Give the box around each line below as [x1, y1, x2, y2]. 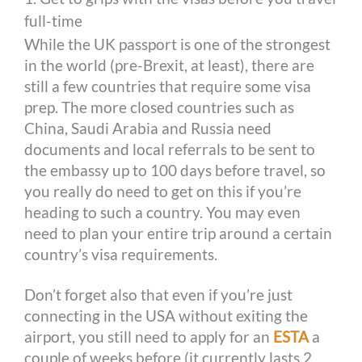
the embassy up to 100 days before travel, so [24, 161, 326, 180]
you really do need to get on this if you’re [24, 182, 302, 201]
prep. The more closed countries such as [24, 98, 295, 117]
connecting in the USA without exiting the [24, 306, 309, 326]
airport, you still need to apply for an [24, 327, 274, 347]
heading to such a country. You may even [24, 203, 301, 222]
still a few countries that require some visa [24, 77, 312, 96]
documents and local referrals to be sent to [24, 140, 316, 159]
